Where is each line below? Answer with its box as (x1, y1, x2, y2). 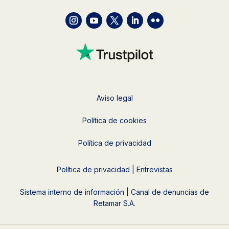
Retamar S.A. (94, 198, 135, 208)
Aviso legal (96, 93, 133, 102)
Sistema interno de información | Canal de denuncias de (20, 187, 209, 196)
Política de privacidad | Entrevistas (56, 165, 173, 174)
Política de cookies (82, 116, 147, 125)
